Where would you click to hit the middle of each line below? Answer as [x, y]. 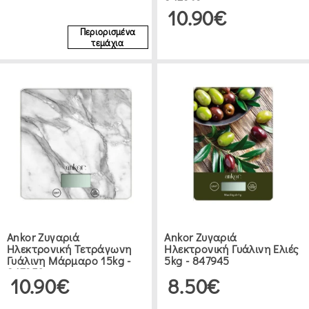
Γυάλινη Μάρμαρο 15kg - [69, 260]
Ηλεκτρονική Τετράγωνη [69, 248]
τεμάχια [108, 42]
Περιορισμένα [108, 31]
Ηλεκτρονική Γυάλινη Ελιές [231, 248]
